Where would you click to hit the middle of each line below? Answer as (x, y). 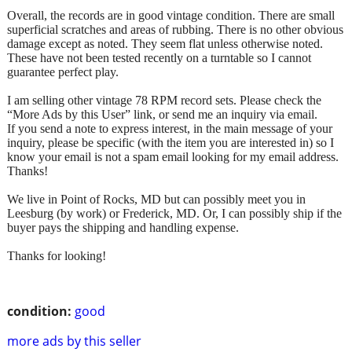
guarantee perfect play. (63, 71)
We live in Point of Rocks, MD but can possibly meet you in (156, 199)
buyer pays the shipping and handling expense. (123, 227)
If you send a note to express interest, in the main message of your (170, 128)
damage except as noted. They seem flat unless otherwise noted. (165, 43)
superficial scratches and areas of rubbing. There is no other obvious (175, 29)
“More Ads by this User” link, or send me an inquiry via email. (162, 114)
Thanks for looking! (57, 255)
